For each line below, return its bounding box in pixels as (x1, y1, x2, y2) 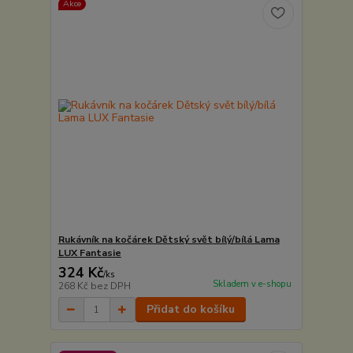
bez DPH (90, 280, 131, 293)
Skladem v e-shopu (212, 278, 292, 291)
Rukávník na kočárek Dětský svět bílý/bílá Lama (58, 233, 280, 247)
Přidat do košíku (146, 302, 235, 318)
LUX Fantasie (58, 247, 121, 260)
